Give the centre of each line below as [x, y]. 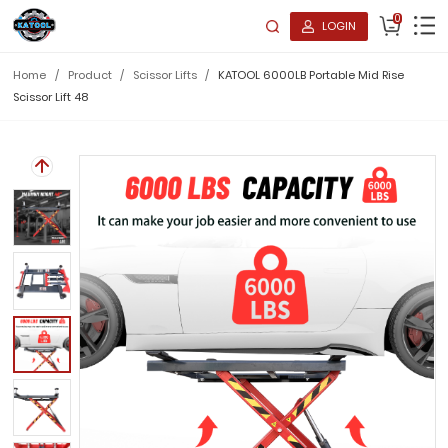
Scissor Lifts [164, 75]
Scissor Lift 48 [51, 97]
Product [89, 75]
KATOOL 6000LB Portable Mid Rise [310, 75]
